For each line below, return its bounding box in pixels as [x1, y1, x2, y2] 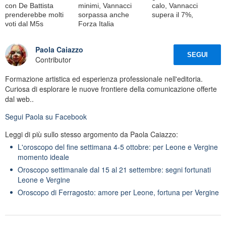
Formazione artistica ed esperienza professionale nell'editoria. [5, 73, 203, 84]
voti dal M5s [5, 19, 43, 28]
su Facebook [43, 111, 87, 122]
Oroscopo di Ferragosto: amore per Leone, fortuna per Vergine [18, 187, 219, 197]
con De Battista [5, 1, 53, 10]
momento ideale [18, 151, 69, 162]
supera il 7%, [151, 10, 193, 19]
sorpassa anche [78, 10, 130, 19]
